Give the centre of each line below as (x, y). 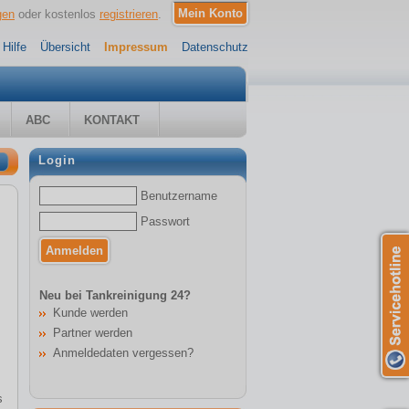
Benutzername (179, 196)
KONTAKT (112, 120)
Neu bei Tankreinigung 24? (115, 295)
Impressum (136, 47)
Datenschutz (215, 47)
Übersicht (65, 47)
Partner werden (93, 333)
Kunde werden (90, 313)
